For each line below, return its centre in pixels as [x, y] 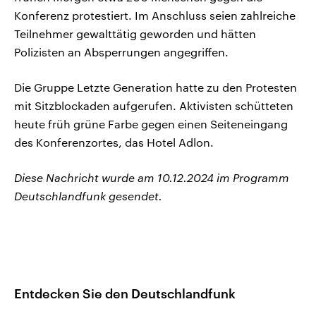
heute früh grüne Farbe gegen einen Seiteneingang [151, 124]
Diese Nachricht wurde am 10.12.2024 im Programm [152, 178]
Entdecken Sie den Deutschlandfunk [125, 293]
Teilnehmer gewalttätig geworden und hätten [135, 34]
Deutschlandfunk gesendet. [88, 196]
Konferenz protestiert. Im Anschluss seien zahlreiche [155, 16]
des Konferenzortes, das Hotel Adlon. [114, 142]
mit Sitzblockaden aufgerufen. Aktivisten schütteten [154, 106]
